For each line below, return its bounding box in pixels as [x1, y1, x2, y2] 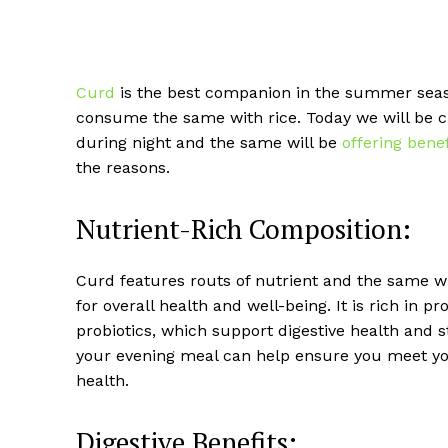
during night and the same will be [76, 133, 342, 153]
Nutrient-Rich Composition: [76, 211, 411, 248]
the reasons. [76, 158, 170, 178]
